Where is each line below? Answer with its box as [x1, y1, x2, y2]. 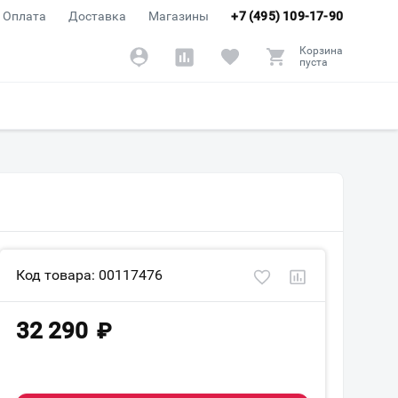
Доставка [68, 9, 127, 23]
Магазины [148, 9, 210, 23]
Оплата [3, 9, 47, 23]
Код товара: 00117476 [16, 267, 163, 283]
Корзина [299, 44, 343, 57]
